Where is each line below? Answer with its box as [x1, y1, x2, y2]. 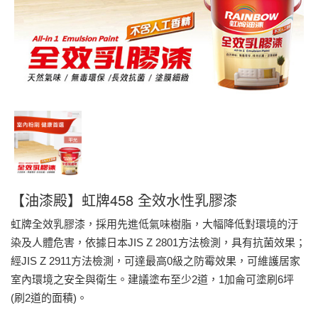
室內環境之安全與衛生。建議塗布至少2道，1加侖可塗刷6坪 [11, 273, 294, 285]
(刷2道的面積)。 [11, 291, 87, 304]
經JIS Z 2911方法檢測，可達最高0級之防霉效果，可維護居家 [11, 254, 300, 267]
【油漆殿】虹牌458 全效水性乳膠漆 [11, 189, 237, 210]
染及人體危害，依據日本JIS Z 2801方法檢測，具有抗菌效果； [11, 236, 306, 248]
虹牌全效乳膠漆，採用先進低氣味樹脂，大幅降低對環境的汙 [11, 217, 298, 230]
